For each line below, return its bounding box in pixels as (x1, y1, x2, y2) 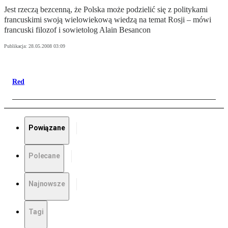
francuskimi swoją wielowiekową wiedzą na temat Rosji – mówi (4, 15, 211, 24)
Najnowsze (28, 180, 65, 188)
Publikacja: (4, 43, 28, 49)
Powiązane (28, 124, 65, 132)
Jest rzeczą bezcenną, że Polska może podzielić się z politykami (4, 5, 208, 14)
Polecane (28, 152, 60, 160)
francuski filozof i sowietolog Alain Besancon (4, 25, 151, 35)
